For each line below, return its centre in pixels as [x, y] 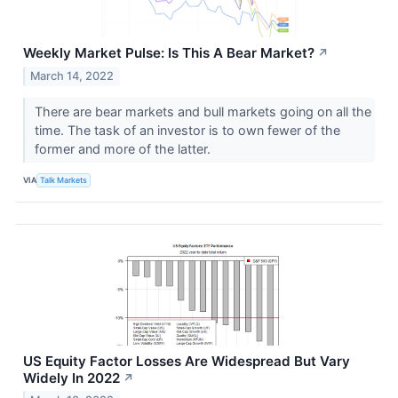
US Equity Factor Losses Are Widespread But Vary [187, 361]
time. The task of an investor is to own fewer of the [187, 130]
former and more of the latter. [124, 148]
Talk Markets [64, 180]
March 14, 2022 [72, 76]
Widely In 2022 [72, 378]
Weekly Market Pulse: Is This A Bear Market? [169, 52]
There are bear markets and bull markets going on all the [203, 111]
